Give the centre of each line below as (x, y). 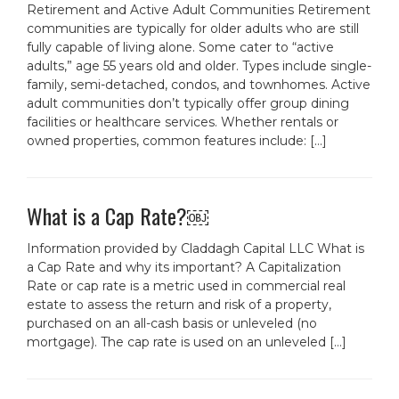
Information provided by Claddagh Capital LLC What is (195, 248)
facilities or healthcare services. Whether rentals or (183, 122)
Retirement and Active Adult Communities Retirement (199, 10)
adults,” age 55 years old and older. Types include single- (199, 66)
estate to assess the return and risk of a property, (179, 305)
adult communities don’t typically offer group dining (188, 103)
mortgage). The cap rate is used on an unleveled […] (187, 342)
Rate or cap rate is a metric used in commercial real (186, 286)
